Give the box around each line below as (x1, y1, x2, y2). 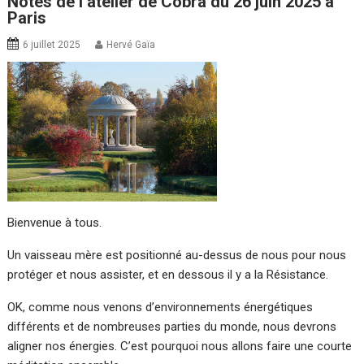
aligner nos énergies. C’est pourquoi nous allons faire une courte (7, 338, 353, 353)
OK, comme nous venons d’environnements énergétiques (7, 299, 314, 314)
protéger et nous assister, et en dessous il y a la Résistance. (7, 266, 329, 282)
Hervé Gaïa (106, 38, 156, 50)
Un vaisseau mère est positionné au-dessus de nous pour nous (7, 247, 347, 262)
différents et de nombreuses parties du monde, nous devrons (7, 318, 337, 334)
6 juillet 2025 (23, 38, 81, 50)
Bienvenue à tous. (7, 214, 102, 230)
